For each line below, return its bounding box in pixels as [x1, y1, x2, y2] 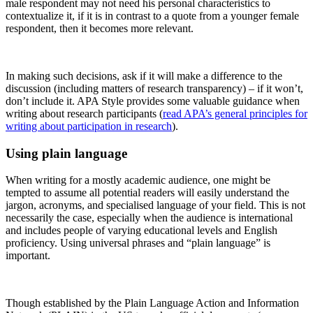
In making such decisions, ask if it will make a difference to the [6, 69, 282, 82]
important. [6, 249, 50, 262]
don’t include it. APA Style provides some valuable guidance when [6, 94, 300, 107]
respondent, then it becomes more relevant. [6, 22, 194, 34]
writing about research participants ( [6, 107, 163, 119]
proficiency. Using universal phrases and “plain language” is [6, 237, 270, 249]
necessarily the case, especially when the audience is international [6, 212, 293, 224]
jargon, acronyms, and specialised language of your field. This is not [6, 199, 305, 212]
